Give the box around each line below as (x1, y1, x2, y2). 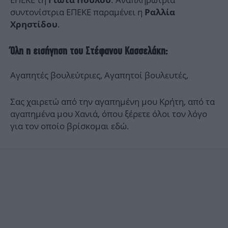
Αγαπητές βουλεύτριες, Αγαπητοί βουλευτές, (10, 69, 188, 81)
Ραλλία (145, 7, 175, 18)
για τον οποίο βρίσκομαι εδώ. (10, 120, 129, 132)
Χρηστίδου (10, 19, 58, 30)
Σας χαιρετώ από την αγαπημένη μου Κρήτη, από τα (10, 96, 215, 108)
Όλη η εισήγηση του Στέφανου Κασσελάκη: (10, 44, 167, 58)
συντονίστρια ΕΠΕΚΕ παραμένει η (10, 6, 145, 18)
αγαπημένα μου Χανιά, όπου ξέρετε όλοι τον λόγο (10, 108, 207, 120)
